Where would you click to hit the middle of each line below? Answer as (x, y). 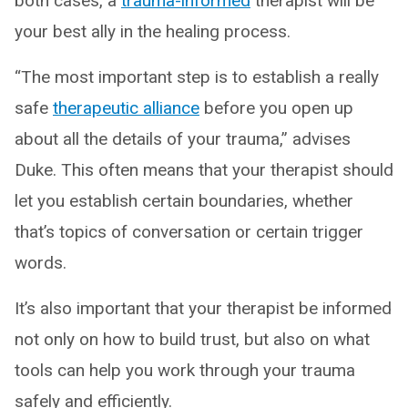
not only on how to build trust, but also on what (192, 339)
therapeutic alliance (126, 107)
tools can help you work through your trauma (185, 370)
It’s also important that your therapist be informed (203, 308)
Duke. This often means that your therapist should (204, 169)
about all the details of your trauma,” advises (183, 138)
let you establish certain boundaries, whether (184, 200)
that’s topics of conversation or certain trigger (189, 231)
